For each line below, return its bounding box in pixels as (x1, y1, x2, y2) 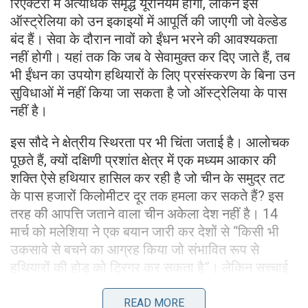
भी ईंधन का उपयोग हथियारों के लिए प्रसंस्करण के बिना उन (10, 66, 295, 83)
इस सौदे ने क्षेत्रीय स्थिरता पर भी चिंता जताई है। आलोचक (10, 133, 289, 151)
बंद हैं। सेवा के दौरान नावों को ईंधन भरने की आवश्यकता (10, 30, 278, 47)
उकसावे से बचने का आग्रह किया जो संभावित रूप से (10, 241, 259, 258)
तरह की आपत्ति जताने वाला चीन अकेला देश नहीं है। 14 (10, 205, 278, 222)
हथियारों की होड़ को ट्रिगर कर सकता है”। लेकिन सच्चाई (10, 258, 288, 276)
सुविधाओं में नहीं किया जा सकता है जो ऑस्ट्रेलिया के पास (10, 84, 287, 101)
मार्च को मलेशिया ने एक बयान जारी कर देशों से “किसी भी (10, 223, 279, 240)
